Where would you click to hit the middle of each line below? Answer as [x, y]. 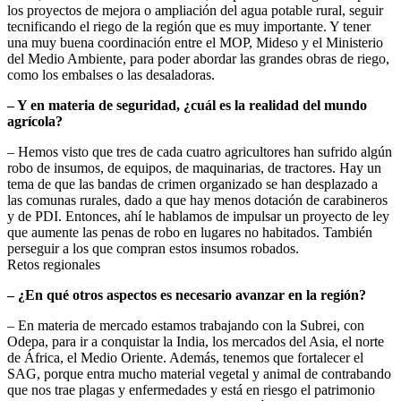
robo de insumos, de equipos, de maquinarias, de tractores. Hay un [194, 168]
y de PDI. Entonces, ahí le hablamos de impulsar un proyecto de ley [198, 217]
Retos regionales [54, 265]
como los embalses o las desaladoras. [111, 75]
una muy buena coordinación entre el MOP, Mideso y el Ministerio [195, 43]
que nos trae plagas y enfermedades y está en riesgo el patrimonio [191, 390]
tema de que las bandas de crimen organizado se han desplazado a [192, 184]
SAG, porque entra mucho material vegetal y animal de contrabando [199, 374]
